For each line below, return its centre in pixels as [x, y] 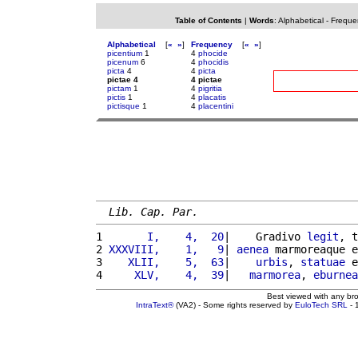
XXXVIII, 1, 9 [166, 249]
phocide [213, 53]
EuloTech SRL [321, 304]
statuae [323, 262]
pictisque [123, 106]
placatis [212, 97]
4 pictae [207, 80]
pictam [119, 88]
